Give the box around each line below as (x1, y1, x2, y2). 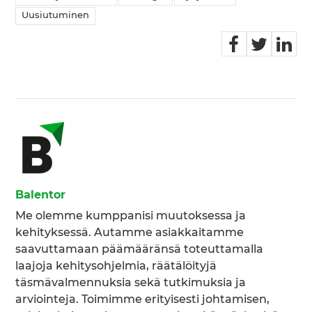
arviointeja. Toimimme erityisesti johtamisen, (15, 294, 270, 306)
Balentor (15, 189, 66, 201)
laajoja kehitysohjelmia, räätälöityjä (15, 260, 217, 272)
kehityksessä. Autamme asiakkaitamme (15, 227, 244, 239)
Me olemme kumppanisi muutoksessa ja (15, 210, 247, 222)
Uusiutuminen (22, 11, 90, 21)
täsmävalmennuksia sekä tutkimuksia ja (15, 277, 247, 289)
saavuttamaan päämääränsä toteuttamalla (15, 244, 264, 256)
